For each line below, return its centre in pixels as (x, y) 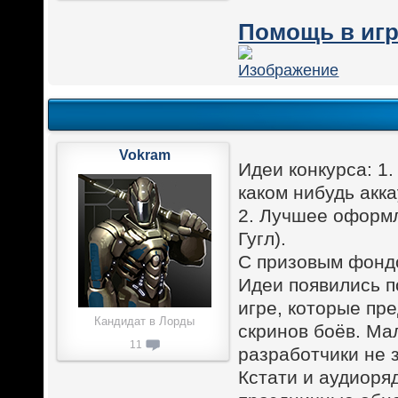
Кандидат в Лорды (145, 321)
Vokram (144, 155)
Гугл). (263, 238)
